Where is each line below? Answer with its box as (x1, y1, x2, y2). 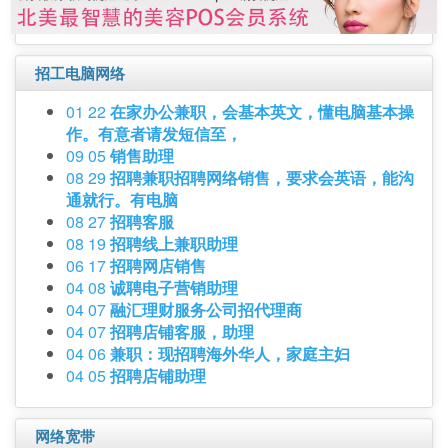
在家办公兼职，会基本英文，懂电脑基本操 (110, 100, 414, 124)
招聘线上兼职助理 (110, 232, 238, 256)
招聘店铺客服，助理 (110, 320, 254, 344)
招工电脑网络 (35, 62, 125, 85)
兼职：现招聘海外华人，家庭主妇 (110, 342, 350, 366)
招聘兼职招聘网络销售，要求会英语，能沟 (110, 166, 414, 190)
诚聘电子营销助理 (110, 276, 238, 300)
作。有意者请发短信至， (66, 122, 242, 146)
